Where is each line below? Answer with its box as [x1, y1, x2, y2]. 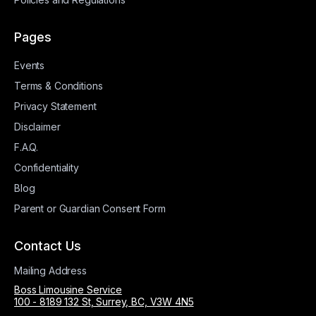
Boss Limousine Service [14, 284, 122, 296]
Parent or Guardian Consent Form [14, 202, 166, 214]
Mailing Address [14, 265, 87, 276]
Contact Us [14, 238, 81, 253]
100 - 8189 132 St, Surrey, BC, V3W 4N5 [14, 296, 194, 308]
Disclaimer [14, 121, 61, 133]
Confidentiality [14, 162, 79, 174]
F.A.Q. [14, 141, 39, 153]
